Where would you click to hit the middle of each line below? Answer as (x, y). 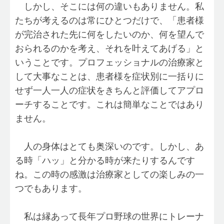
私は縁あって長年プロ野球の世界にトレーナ (109, 217)
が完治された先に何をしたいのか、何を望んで (109, 35)
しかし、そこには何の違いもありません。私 (109, 7)
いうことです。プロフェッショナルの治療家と (109, 63)
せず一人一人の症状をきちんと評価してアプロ (109, 91)
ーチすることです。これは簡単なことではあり (109, 105)
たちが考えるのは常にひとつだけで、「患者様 (109, 21)
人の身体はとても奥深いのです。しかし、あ (109, 147)
